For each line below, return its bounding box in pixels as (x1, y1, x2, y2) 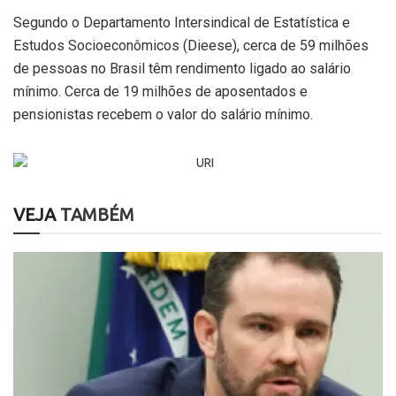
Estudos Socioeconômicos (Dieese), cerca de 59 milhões (13, 36, 369, 54)
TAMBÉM (56, 203, 134, 225)
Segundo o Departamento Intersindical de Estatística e (13, 13, 350, 31)
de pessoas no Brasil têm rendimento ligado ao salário (13, 59, 351, 77)
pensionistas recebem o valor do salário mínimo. (13, 105, 313, 123)
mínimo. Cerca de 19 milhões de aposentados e (13, 82, 308, 100)
